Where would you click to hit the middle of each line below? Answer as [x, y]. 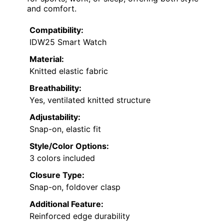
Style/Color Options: [69, 146]
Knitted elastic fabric [69, 71]
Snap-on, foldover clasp [75, 187]
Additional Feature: [66, 204]
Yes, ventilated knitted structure [90, 100]
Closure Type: [57, 175]
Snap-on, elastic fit [65, 129]
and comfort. [52, 9]
